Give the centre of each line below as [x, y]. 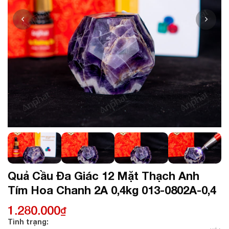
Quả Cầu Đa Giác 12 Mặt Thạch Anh [104, 176]
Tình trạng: [28, 222]
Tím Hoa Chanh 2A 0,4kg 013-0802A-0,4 [112, 190]
